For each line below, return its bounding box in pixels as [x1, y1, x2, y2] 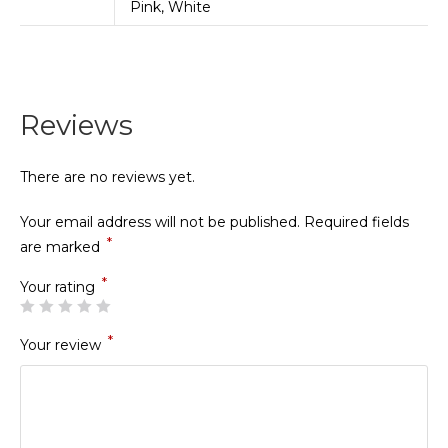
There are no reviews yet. [20, 167, 195, 186]
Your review [20, 335, 105, 354]
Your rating [20, 277, 99, 296]
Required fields [304, 212, 409, 231]
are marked [20, 237, 104, 256]
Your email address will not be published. [20, 212, 300, 231]
